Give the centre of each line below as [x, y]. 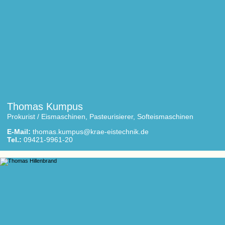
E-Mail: [19, 132]
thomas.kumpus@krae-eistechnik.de [91, 132]
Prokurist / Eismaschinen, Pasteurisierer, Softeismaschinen [100, 117]
